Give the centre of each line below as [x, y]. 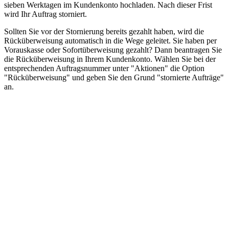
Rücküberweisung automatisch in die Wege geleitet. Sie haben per [110, 40]
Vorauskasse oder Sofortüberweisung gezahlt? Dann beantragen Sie [113, 50]
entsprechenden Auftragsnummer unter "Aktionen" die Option [104, 68]
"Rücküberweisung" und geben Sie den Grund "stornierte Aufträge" [114, 77]
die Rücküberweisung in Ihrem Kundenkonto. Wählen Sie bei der [110, 59]
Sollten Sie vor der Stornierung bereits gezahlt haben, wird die [104, 31]
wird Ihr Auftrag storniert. [45, 14]
